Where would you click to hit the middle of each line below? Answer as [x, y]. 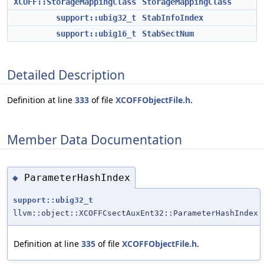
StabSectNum [168, 34]
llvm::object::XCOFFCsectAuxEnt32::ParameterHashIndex [136, 213]
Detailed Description [66, 75]
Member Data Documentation [95, 139]
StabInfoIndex [173, 18]
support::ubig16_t [96, 34]
